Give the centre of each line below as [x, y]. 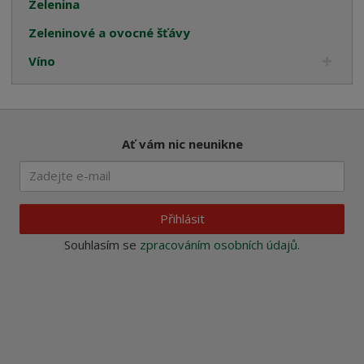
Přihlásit [182, 218]
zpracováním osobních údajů [219, 245]
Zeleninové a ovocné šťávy [110, 33]
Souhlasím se [102, 245]
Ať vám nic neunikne [182, 144]
